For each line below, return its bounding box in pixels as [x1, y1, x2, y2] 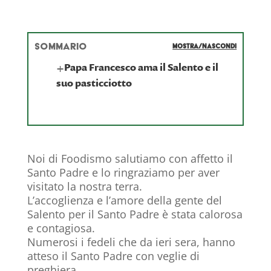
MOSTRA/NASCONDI [172, 42, 237, 51]
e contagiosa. [27, 221, 95, 236]
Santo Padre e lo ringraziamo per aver [27, 165, 220, 180]
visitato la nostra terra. [27, 179, 142, 194]
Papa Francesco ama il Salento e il [64, 60, 218, 74]
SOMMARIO [34, 41, 87, 53]
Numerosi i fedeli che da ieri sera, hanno [27, 235, 235, 250]
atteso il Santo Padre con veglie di [27, 249, 200, 264]
